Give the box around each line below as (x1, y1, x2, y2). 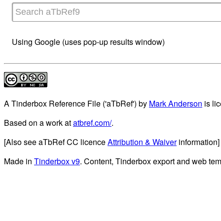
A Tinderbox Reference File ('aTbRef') (4, 98, 137, 110)
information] (177, 136, 220, 148)
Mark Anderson (149, 98, 202, 110)
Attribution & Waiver (108, 136, 177, 148)
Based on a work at (4, 117, 73, 129)
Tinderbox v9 (34, 155, 80, 167)
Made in (4, 155, 34, 167)
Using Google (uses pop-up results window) (12, 36, 165, 48)
